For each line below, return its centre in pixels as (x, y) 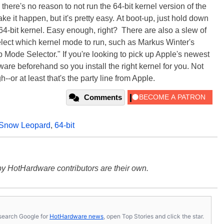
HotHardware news (76, 216)
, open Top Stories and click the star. (154, 216)
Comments (103, 97)
